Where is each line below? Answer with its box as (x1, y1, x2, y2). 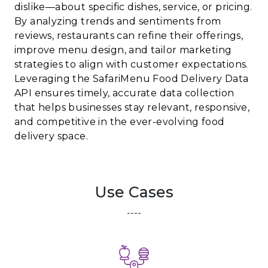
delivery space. (14, 130, 89, 142)
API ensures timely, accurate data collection (14, 87, 234, 99)
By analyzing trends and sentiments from (14, 15, 221, 27)
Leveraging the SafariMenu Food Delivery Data (14, 72, 249, 84)
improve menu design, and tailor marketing (14, 44, 232, 56)
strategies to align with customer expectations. (14, 58, 248, 70)
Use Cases (95, 182, 173, 201)
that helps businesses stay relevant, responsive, (14, 101, 250, 113)
